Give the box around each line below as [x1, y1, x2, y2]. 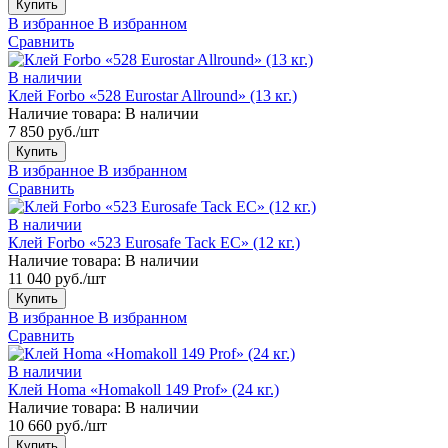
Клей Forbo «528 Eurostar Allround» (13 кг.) [8, 86, 297, 104]
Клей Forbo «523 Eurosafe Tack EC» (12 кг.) [8, 233, 300, 251]
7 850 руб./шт [8, 122, 99, 140]
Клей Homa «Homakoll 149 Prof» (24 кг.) [8, 380, 279, 398]
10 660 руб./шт [8, 416, 107, 434]
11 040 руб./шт [8, 269, 106, 287]
